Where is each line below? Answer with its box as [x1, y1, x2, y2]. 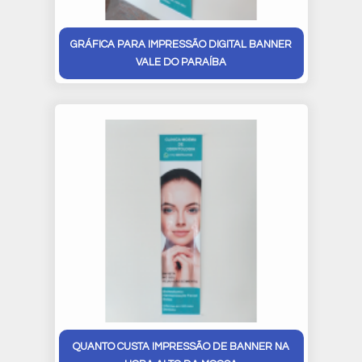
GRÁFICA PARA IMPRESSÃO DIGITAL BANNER [70, 38, 292, 50]
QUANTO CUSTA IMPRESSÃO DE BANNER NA [73, 340, 289, 352]
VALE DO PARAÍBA [136, 56, 226, 68]
